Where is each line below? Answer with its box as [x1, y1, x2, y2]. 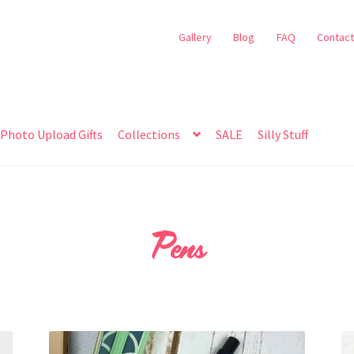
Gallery [178, 29, 212, 44]
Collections [118, 126, 181, 143]
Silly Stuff [258, 126, 309, 143]
